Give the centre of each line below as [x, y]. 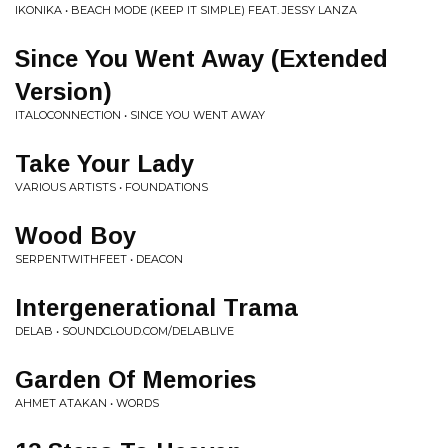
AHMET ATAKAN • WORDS [87, 403]
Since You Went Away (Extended [201, 58]
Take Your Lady [104, 163]
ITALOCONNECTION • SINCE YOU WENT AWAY [140, 115]
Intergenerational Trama [156, 307]
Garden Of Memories [135, 379]
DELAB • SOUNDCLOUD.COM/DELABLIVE [124, 331]
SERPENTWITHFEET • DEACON [99, 259]
